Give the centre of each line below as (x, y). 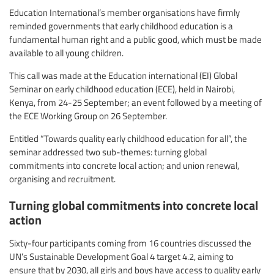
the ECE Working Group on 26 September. (88, 115)
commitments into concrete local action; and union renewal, (124, 165)
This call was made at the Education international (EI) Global (123, 75)
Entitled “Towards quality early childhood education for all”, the (128, 138)
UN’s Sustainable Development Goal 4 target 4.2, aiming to (121, 257)
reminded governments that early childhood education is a (121, 25)
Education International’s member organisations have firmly (124, 12)
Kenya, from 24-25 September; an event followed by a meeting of (135, 102)
